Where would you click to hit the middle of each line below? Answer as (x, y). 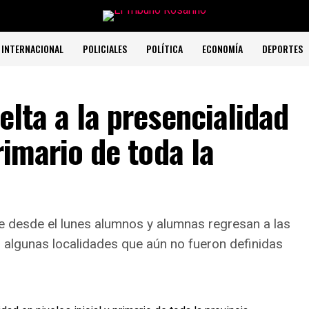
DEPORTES (282, 49)
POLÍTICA (165, 49)
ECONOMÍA (222, 49)
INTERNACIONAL (32, 49)
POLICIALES (105, 49)
